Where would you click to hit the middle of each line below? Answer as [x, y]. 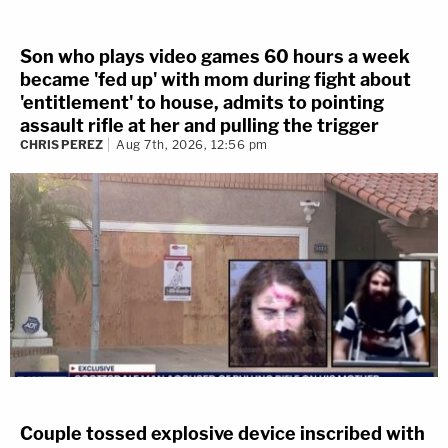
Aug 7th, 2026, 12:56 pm [192, 144]
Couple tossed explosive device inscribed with [222, 434]
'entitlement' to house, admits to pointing [202, 102]
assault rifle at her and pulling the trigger [199, 125]
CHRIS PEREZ [61, 144]
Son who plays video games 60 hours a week [215, 56]
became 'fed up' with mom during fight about [215, 79]
